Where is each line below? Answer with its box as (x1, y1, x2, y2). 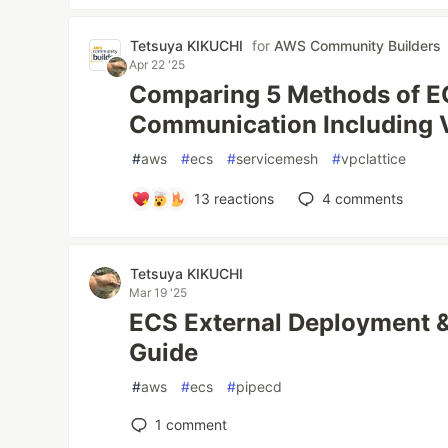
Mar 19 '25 (129, 285, 188, 300)
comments (330, 190, 403, 207)
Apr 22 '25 (129, 57, 186, 72)
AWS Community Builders (274, 37, 442, 54)
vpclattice (341, 150, 407, 167)
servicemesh (236, 150, 319, 167)
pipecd (236, 378, 283, 395)
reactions (209, 190, 274, 207)
